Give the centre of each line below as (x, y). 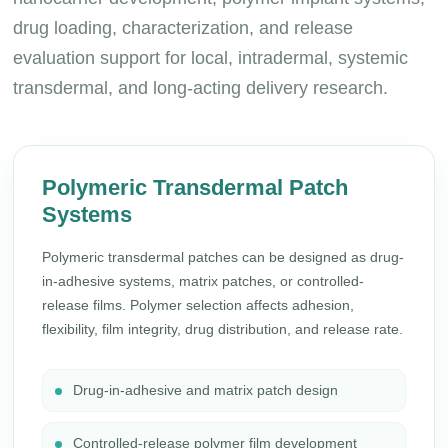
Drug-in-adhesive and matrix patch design (206, 390)
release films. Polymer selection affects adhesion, (198, 305)
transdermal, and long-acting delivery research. (201, 88)
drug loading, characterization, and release (183, 28)
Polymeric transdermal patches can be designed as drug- (223, 257)
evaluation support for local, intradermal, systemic (211, 58)
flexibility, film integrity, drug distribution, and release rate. (223, 329)
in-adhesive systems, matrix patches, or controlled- (203, 281)
